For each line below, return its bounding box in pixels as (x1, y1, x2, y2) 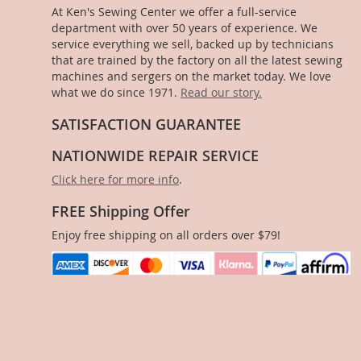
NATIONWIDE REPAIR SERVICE (52, 146, 259, 166)
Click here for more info (52, 172, 179, 188)
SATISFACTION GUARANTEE (52, 114, 241, 135)
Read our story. (180, 85, 262, 101)
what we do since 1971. (52, 85, 180, 101)
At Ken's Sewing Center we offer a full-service (52, 4, 297, 20)
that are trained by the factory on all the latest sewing (52, 52, 342, 68)
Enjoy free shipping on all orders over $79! (52, 227, 280, 243)
